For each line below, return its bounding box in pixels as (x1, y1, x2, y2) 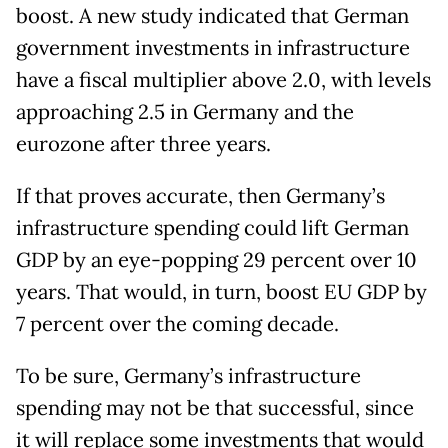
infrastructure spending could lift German (16, 215, 409, 242)
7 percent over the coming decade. (16, 311, 339, 338)
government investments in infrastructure (16, 35, 410, 62)
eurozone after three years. (16, 131, 271, 158)
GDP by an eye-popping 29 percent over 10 (16, 247, 417, 274)
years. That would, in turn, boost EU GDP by (16, 279, 427, 306)
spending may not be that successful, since (16, 395, 414, 422)
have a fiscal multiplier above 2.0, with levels (16, 67, 431, 94)
